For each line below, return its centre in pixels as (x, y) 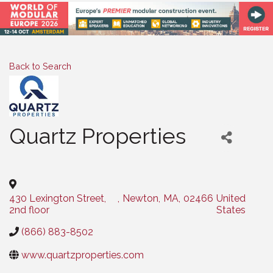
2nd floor (29, 210)
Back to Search (40, 66)
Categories (30, 162)
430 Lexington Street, (58, 198)
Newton (141, 198)
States (231, 210)
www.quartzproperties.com (83, 255)
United (231, 198)
